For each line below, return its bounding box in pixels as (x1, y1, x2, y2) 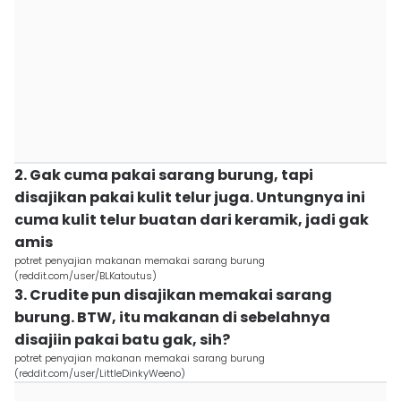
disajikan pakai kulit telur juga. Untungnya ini (14, 187, 365, 208)
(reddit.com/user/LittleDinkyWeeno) (14, 366, 185, 380)
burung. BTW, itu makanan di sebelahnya (14, 307, 330, 328)
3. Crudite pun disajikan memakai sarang (14, 285, 332, 305)
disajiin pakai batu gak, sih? (14, 329, 230, 350)
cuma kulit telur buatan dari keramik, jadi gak (14, 209, 369, 230)
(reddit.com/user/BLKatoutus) (14, 269, 157, 283)
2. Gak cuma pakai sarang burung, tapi (14, 165, 313, 185)
